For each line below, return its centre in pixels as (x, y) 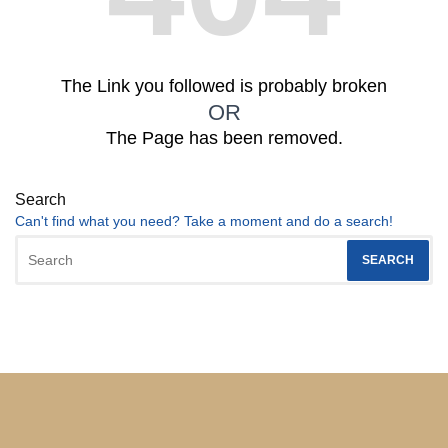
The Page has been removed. (224, 138)
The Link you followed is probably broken (224, 86)
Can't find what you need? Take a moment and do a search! (204, 221)
